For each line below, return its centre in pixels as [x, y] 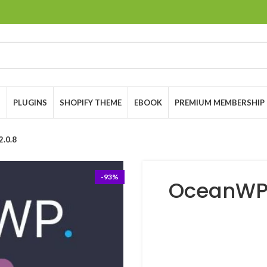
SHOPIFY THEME [91, 102]
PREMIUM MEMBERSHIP [220, 102]
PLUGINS [30, 102]
